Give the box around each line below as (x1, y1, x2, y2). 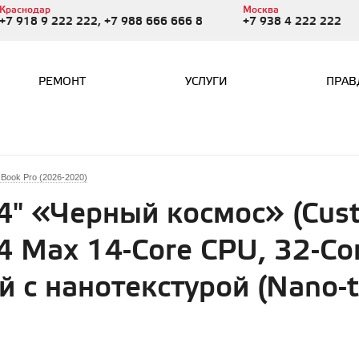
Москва (242, 4, 279, 16)
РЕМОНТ (38, 75, 87, 89)
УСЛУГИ (184, 75, 228, 89)
